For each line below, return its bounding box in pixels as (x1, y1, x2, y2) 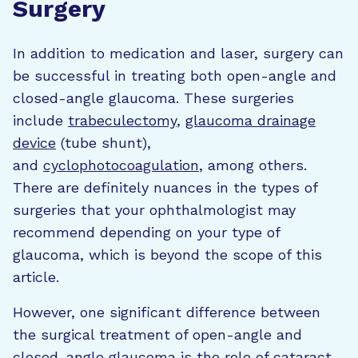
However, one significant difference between (13, 303, 320, 320)
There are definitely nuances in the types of (13, 178, 317, 196)
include (13, 111, 68, 129)
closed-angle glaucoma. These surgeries (13, 89, 294, 106)
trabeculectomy (68, 111, 177, 129)
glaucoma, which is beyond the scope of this (13, 245, 322, 263)
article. (13, 268, 59, 285)
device (13, 133, 56, 151)
